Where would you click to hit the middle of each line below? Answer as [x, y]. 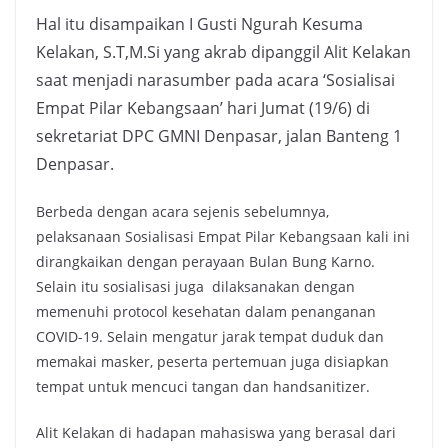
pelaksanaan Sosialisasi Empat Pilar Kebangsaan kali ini [223, 237]
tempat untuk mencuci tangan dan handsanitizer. [203, 387]
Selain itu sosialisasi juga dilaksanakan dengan [195, 287]
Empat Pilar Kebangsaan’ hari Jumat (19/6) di [203, 108]
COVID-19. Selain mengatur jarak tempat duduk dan [210, 337]
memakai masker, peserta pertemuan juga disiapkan [212, 362]
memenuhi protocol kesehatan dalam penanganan [206, 312]
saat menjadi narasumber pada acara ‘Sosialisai [215, 80]
